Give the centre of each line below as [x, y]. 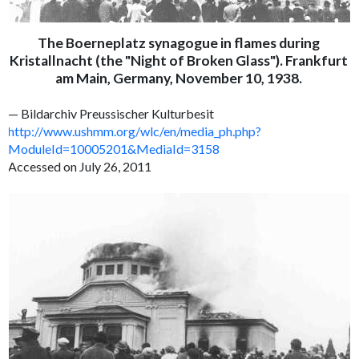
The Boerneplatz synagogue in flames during [179, 43]
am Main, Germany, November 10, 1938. [179, 79]
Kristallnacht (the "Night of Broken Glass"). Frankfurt [179, 61]
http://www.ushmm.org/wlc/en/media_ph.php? [135, 131]
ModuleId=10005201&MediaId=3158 [114, 149]
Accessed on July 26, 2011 [80, 167]
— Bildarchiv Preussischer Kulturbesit [111, 114]
